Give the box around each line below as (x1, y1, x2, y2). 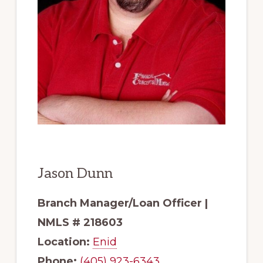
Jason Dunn (37, 164, 113, 182)
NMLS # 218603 (37, 215, 123, 229)
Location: (37, 235, 90, 248)
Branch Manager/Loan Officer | (37, 196, 208, 210)
